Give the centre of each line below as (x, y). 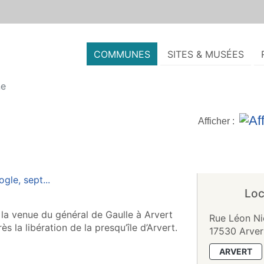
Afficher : (216, 121)
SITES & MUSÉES (206, 54)
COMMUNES (122, 54)
